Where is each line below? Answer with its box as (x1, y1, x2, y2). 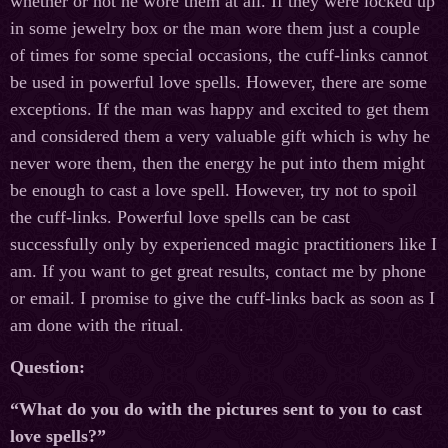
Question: (10, 357, 85, 378)
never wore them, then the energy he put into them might (10, 153, 425, 174)
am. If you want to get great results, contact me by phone (10, 261, 426, 282)
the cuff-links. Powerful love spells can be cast (10, 207, 350, 228)
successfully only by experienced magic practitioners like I (10, 234, 437, 255)
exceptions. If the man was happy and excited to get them (10, 99, 429, 120)
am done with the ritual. (10, 315, 184, 336)
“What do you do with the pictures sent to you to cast (10, 399, 422, 420)
